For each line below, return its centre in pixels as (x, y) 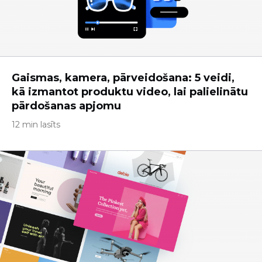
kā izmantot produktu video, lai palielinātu (130, 92)
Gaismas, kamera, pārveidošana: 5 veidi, (123, 78)
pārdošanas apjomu (66, 106)
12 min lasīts (36, 125)
